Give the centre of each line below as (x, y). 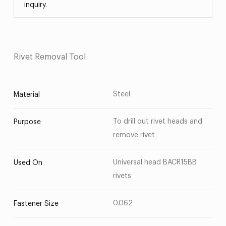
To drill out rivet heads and (158, 122)
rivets (122, 176)
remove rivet (134, 135)
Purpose (27, 122)
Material (26, 95)
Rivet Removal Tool (49, 57)
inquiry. (35, 5)
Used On (28, 163)
